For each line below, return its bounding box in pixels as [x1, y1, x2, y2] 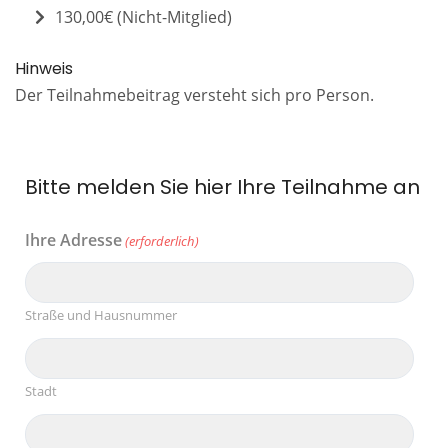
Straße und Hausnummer [25, 305, 177, 324]
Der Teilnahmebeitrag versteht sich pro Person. [15, 83, 374, 106]
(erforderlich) [125, 231, 200, 250]
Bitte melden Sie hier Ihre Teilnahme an [25, 172, 420, 201]
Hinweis [15, 56, 73, 80]
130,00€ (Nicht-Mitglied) [55, 5, 232, 28]
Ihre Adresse [25, 228, 122, 251]
